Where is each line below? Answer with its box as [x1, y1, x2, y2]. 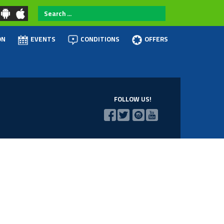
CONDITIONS [80, 33, 119, 45]
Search [38, 4, 63, 19]
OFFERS [144, 33, 168, 45]
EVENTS [30, 33, 55, 45]
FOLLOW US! [112, 93, 151, 105]
